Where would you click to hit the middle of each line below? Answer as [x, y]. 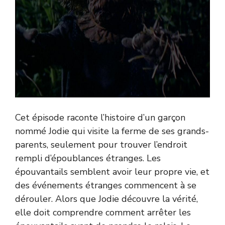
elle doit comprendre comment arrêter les [103, 212]
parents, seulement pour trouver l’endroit [101, 144]
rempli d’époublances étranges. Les [88, 158]
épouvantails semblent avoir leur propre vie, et [112, 172]
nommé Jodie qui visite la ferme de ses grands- [112, 131]
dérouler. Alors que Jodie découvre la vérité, [106, 199]
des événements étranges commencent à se [106, 185]
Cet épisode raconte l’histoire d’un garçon [100, 117]
